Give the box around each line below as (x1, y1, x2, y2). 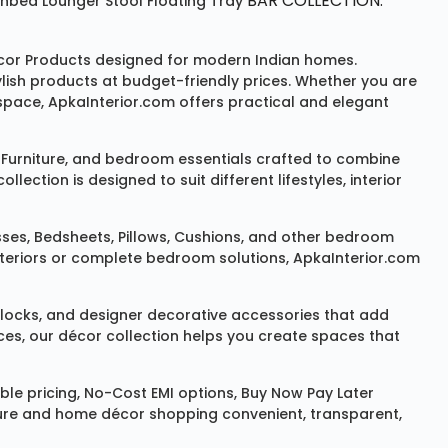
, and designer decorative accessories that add (39, 305, 389, 326)
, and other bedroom (241, 227, 394, 248)
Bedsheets (34, 227, 111, 248)
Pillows (118, 227, 167, 248)
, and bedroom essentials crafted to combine (65, 149, 400, 170)
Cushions (174, 227, 241, 248)
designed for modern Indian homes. (91, 50, 357, 71)
